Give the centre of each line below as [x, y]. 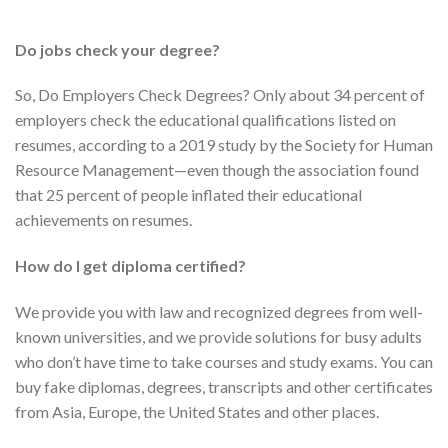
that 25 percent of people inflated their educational [188, 195]
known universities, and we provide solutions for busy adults [218, 336]
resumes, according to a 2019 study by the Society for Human [224, 145]
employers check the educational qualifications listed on [205, 120]
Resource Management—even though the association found [217, 170]
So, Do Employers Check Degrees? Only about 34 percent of [220, 95]
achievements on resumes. [103, 220]
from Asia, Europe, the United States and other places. [197, 411]
